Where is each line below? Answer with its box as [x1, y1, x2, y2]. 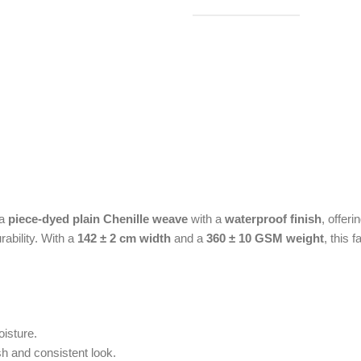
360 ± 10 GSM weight [206, 230, 324, 245]
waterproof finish [225, 211, 322, 226]
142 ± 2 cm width [77, 230, 171, 245]
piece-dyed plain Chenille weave [8, 211, 188, 226]
